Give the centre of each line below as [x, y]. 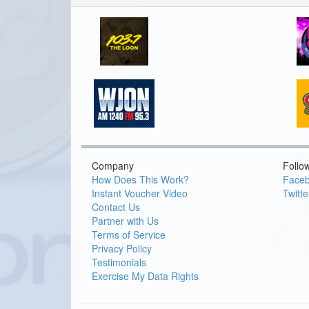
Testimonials [119, 262]
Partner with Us [125, 220]
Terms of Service [129, 234]
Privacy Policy [122, 248]
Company [113, 165]
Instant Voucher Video [140, 193]
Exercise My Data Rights [145, 276]
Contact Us [116, 207]
